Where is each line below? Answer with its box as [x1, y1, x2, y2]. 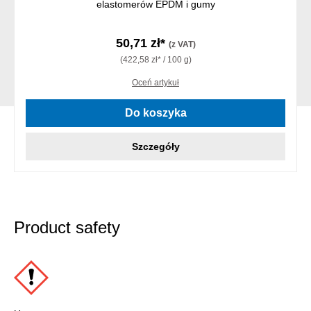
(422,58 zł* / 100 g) [119, 55, 192, 65]
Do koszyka [124, 107, 187, 119]
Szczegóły [131, 141, 180, 153]
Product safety [14, 218, 120, 237]
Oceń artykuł [132, 78, 179, 88]
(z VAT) [168, 40, 196, 50]
